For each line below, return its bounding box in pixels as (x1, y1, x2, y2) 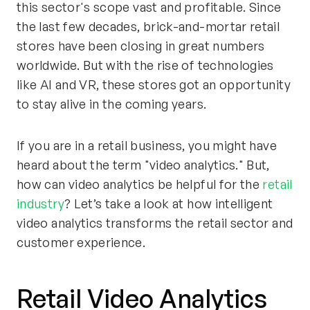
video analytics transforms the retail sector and (17, 215, 293, 230)
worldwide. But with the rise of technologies (17, 57, 274, 73)
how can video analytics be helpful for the (17, 176, 263, 192)
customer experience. (17, 235, 146, 250)
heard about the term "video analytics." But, (17, 157, 270, 172)
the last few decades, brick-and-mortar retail (17, 19, 280, 34)
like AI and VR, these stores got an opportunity (17, 77, 291, 92)
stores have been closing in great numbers (17, 38, 265, 53)
